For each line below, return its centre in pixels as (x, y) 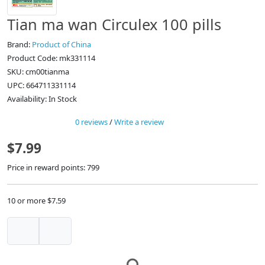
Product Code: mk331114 (51, 58)
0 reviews (91, 122)
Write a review (139, 122)
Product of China (62, 45)
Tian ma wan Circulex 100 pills (114, 25)
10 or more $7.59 (36, 201)
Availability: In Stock (42, 99)
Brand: (20, 45)
